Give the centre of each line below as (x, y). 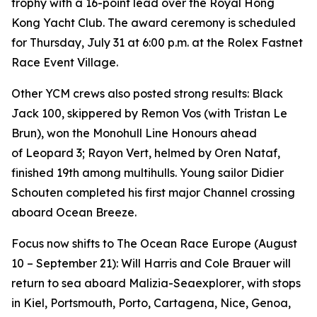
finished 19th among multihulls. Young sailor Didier (148, 173)
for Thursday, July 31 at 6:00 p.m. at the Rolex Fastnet (157, 42)
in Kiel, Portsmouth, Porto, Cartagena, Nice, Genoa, (151, 303)
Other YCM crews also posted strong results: (132, 93)
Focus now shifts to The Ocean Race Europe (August (154, 243)
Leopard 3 (54, 153)
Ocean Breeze (95, 212)
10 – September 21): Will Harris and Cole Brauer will (151, 263)
